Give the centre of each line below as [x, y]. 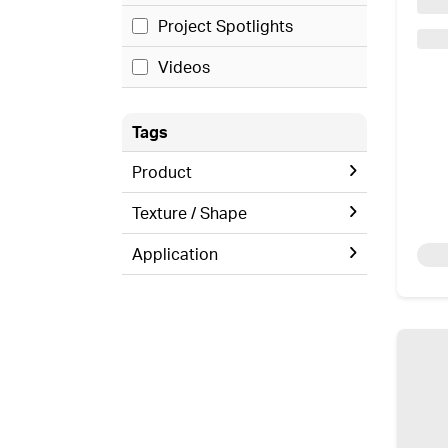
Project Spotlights [225, 26]
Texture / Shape [189, 213]
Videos [184, 67]
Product [162, 172]
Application [175, 254]
